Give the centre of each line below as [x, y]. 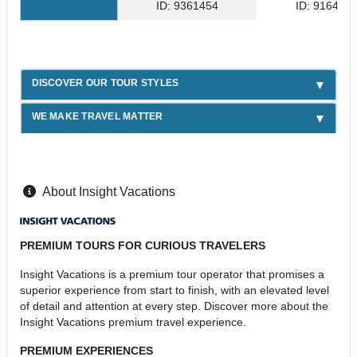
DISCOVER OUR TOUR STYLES [105, 82]
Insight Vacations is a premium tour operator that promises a [172, 274]
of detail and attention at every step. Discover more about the [174, 306]
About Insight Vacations [109, 191]
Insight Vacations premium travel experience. [135, 322]
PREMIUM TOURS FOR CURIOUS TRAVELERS [143, 245]
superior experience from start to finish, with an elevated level [175, 290]
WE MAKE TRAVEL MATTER [97, 117]
